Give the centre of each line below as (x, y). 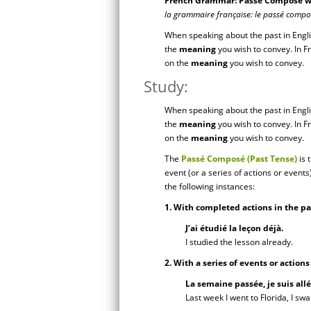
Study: (166, 86)
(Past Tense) (272, 159)
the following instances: (210, 186)
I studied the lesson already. (239, 242)
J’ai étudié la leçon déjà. (234, 228)
